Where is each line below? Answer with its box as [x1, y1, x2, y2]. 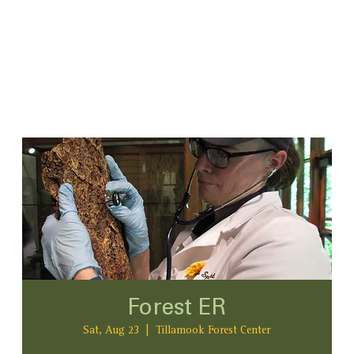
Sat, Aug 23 [83, 326, 140, 337]
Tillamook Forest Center [156, 326, 271, 337]
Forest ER [127, 299, 227, 322]
